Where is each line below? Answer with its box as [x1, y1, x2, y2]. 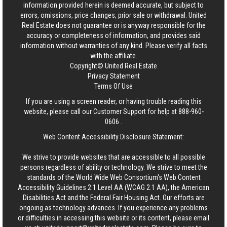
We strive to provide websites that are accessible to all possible [22, 153, 205, 161]
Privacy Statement [87, 72, 140, 80]
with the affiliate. [90, 52, 137, 60]
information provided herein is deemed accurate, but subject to [23, 1, 204, 9]
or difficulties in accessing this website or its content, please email [18, 214, 209, 222]
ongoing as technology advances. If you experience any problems [19, 204, 208, 212]
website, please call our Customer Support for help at [23, 107, 178, 116]
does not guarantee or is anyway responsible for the [54, 21, 206, 29]
